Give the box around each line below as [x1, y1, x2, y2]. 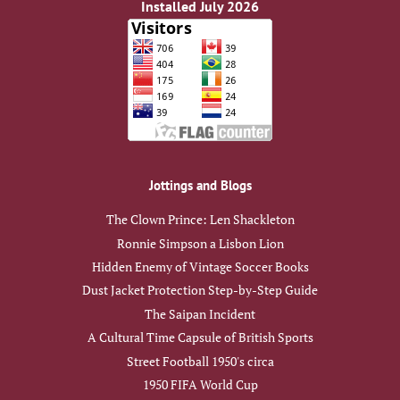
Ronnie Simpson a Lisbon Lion [116, 235, 284, 252]
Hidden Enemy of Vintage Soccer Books [91, 259, 309, 276]
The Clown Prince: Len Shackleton [105, 212, 295, 229]
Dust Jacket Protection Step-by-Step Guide [82, 282, 318, 299]
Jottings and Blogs [148, 177, 252, 195]
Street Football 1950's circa [126, 353, 274, 370]
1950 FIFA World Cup [142, 377, 258, 393]
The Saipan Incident [145, 305, 255, 322]
